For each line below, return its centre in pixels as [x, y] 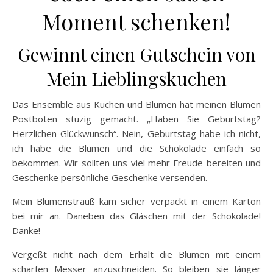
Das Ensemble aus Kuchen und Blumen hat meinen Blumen [136, 105]
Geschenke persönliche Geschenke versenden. [110, 178]
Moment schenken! [136, 22]
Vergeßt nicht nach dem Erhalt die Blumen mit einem [136, 254]
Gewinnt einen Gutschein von [136, 55]
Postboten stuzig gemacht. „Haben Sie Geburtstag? [136, 119]
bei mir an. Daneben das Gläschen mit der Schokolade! [136, 216]
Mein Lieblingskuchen [136, 79]
